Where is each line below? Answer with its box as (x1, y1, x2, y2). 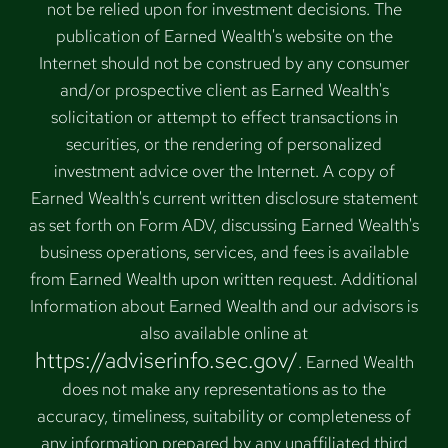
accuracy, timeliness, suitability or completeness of (37, 404, 411, 427)
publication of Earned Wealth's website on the (55, 24, 393, 47)
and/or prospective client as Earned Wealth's (59, 78, 389, 101)
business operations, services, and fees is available (39, 240, 409, 263)
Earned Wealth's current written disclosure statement (30, 186, 418, 209)
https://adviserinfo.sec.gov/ (34, 344, 298, 375)
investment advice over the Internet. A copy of (53, 159, 395, 182)
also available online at (140, 321, 308, 344)
